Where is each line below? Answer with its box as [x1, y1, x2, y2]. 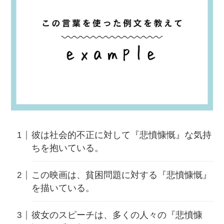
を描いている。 [31, 182, 94, 193]
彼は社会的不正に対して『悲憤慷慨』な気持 [31, 129, 211, 140]
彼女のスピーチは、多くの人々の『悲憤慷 [31, 209, 202, 220]
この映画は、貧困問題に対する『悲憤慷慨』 [31, 169, 211, 180]
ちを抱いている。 [31, 142, 103, 153]
